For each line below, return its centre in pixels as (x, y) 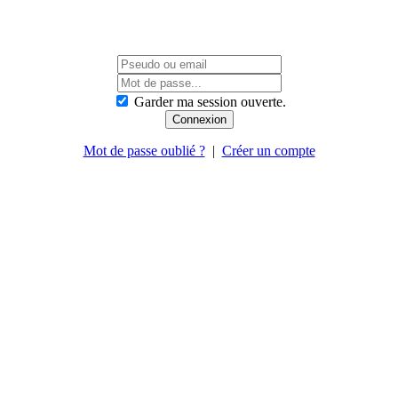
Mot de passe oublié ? (144, 151)
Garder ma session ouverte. (210, 102)
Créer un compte (268, 151)
